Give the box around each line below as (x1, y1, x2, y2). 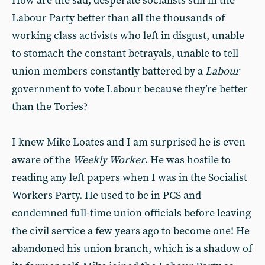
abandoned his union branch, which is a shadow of (12, 242, 252, 256)
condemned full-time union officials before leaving (12, 206, 251, 220)
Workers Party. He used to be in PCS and (12, 189, 201, 202)
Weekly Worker (73, 153, 145, 167)
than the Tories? (12, 100, 88, 114)
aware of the (12, 153, 73, 167)
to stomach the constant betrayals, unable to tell (12, 47, 238, 60)
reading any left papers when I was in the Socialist (12, 171, 247, 185)
